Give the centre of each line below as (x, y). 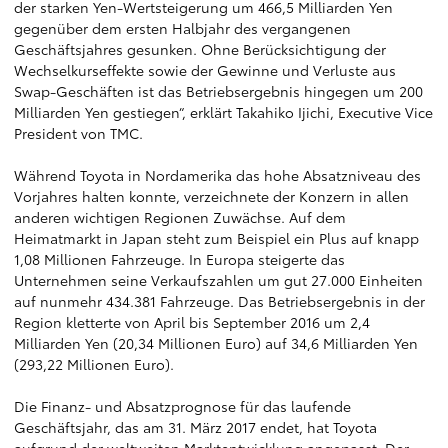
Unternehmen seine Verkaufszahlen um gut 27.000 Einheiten (218, 280)
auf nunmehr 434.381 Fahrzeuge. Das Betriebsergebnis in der (219, 301)
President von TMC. (78, 133)
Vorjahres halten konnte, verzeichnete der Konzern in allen (211, 196)
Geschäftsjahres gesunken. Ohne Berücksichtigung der (200, 49)
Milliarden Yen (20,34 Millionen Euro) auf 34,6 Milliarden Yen (216, 343)
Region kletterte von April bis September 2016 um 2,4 (192, 322)
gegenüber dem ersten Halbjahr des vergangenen (182, 28)
